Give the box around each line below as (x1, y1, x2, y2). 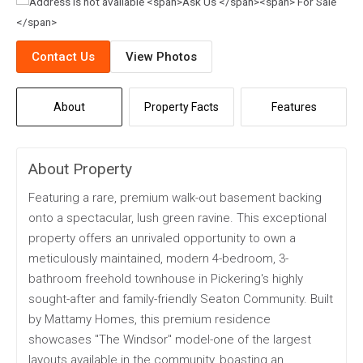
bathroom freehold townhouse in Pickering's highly (28, 271, 303, 287)
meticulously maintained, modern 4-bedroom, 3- (28, 251, 288, 267)
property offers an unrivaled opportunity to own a (28, 231, 296, 246)
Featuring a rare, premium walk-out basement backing (28, 190, 322, 206)
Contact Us (32, 49, 95, 65)
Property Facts (143, 100, 219, 114)
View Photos (126, 49, 197, 65)
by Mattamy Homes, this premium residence (28, 312, 271, 327)
